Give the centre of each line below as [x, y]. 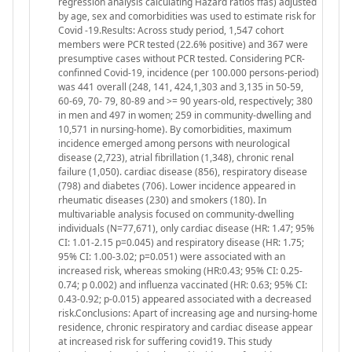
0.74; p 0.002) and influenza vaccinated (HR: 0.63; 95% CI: [183, 284]
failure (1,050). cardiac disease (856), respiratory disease [183, 171]
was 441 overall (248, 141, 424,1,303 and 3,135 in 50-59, [181, 86]
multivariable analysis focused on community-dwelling [176, 214]
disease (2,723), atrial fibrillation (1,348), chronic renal [176, 157]
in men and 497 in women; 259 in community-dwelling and [185, 115]
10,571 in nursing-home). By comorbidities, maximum [175, 129]
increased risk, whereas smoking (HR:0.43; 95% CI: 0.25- [180, 270]
